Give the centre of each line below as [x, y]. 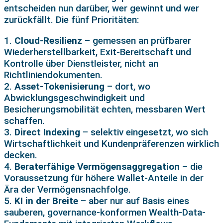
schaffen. [24, 121]
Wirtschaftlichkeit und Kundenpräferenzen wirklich [111, 144]
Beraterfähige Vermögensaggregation [97, 167]
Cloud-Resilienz [48, 41]
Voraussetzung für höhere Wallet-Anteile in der [104, 178]
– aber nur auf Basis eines [134, 201]
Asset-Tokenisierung [59, 87]
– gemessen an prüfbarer [137, 41]
